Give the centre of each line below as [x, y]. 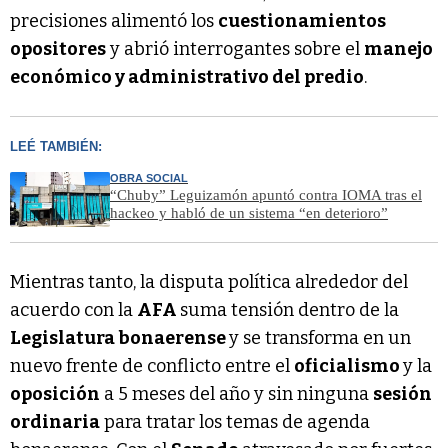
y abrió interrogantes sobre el [235, 48]
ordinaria [55, 422]
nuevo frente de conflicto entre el [152, 366]
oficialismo [348, 366]
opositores [58, 48]
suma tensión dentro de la [289, 310]
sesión [402, 394]
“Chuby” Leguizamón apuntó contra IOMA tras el [266, 194]
